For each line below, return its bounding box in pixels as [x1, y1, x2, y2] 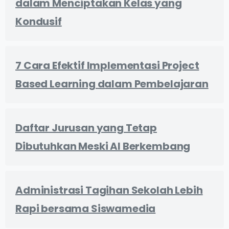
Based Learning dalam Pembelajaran [15, 76, 209, 91]
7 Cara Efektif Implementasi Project [15, 58, 199, 73]
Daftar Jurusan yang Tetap [15, 120, 157, 135]
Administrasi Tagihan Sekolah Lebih [15, 182, 203, 197]
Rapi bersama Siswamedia [15, 201, 156, 216]
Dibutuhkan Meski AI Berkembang [15, 139, 191, 153]
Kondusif [15, 14, 62, 29]
